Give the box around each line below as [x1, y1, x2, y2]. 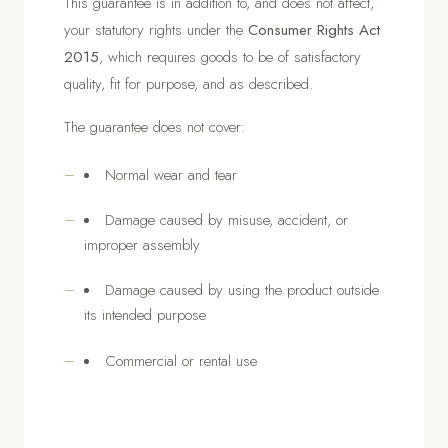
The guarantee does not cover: [64, 115, 246, 138]
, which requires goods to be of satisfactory [99, 45, 361, 68]
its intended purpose [84, 304, 206, 327]
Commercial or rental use [105, 349, 257, 372]
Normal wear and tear [105, 163, 237, 186]
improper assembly [84, 233, 200, 256]
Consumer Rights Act [248, 18, 380, 41]
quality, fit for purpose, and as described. [64, 72, 313, 95]
